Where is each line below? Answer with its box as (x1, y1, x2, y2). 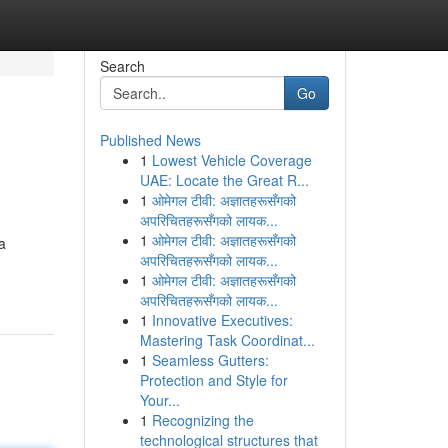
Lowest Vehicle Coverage (151, 150, 312, 170)
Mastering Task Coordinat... (139, 330, 315, 350)
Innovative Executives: (151, 310, 293, 330)
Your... (139, 390, 180, 410)
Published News (99, 130, 201, 150)
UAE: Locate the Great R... (139, 170, 309, 190)
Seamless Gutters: (151, 350, 269, 370)
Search (99, 56, 145, 76)
